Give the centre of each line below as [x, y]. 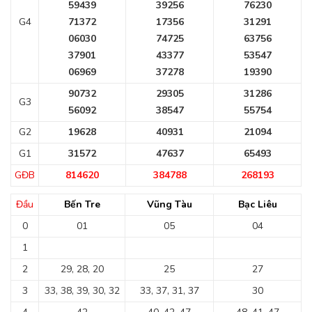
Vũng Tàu [169, 204]
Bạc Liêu [257, 204]
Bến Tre [82, 204]
